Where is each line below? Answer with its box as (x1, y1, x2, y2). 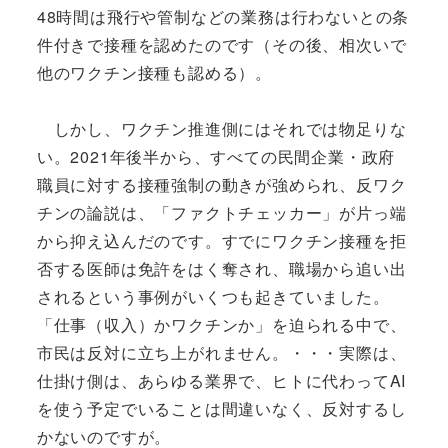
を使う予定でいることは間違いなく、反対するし (36, 397, 407, 421)
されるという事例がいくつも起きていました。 (36, 285, 390, 309)
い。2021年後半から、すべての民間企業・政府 (36, 145, 396, 169)
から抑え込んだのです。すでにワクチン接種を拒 (36, 229, 407, 253)
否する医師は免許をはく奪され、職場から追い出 (36, 257, 407, 281)
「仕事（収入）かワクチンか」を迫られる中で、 (36, 313, 407, 337)
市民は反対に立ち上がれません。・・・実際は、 (36, 341, 407, 365)
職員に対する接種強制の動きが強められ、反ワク (36, 173, 407, 197)
